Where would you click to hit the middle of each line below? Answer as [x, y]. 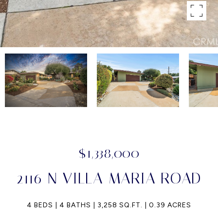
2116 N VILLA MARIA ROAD [109, 178]
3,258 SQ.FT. [120, 205]
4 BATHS [75, 205]
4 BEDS [40, 205]
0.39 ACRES [170, 205]
